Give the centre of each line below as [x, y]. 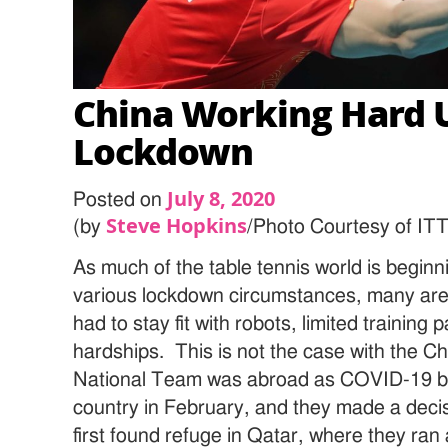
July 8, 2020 [221, 198]
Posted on [120, 199]
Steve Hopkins [177, 225]
